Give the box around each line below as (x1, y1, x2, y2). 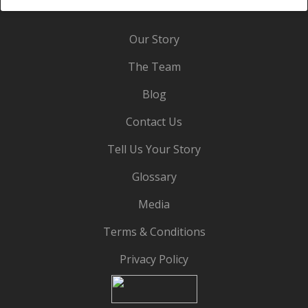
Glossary (131, 169, 177, 185)
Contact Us (126, 114, 182, 130)
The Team (127, 59, 181, 75)
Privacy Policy (120, 252, 188, 267)
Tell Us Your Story (107, 142, 201, 157)
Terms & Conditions (102, 224, 206, 240)
